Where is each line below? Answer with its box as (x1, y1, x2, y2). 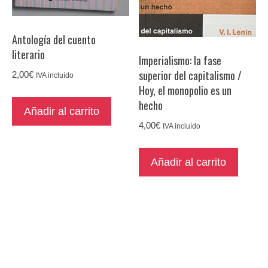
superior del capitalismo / (139, 67, 242, 83)
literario (12, 46, 45, 62)
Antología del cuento (12, 31, 96, 47)
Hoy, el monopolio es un (139, 82, 232, 98)
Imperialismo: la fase (139, 52, 222, 68)
